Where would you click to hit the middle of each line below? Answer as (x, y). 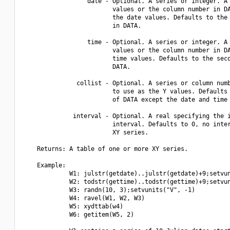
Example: (44, 165)
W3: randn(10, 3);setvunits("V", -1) (109, 190)
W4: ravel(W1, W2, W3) (84, 198)
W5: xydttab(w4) (73, 206)
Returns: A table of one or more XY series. (105, 149)
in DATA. (82, 26)
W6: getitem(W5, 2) (78, 215)
